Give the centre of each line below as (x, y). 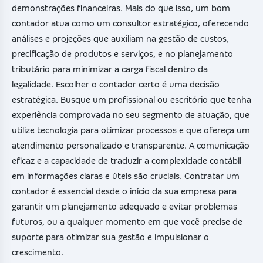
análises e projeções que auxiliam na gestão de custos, (120, 39)
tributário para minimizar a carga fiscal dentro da (110, 70)
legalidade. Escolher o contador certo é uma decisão (116, 85)
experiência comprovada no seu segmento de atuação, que (131, 115)
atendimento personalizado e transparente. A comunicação (131, 146)
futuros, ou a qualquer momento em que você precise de (127, 222)
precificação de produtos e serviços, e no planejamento (122, 54)
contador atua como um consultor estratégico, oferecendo (130, 24)
